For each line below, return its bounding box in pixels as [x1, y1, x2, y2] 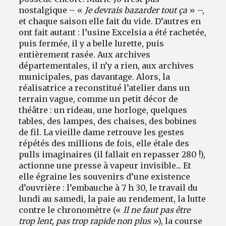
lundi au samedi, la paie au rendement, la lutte [19, 193, 206, 204]
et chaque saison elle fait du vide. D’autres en [19, 16, 201, 26]
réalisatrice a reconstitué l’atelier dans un [19, 82, 190, 93]
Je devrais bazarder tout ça [85, 5, 188, 15]
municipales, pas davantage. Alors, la [19, 71, 171, 82]
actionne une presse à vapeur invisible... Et [19, 160, 192, 171]
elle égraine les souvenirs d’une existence [19, 171, 191, 182]
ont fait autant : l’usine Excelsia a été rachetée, [19, 27, 207, 37]
